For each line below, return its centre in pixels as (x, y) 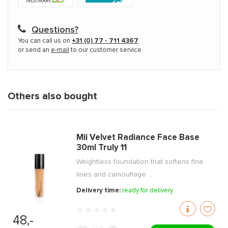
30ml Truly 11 (102, 148)
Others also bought (52, 96)
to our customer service (105, 50)
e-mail (60, 50)
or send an (34, 50)
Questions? (55, 30)
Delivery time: (99, 191)
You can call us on (45, 41)
